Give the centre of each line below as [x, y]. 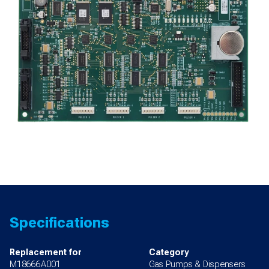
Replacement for [46, 253]
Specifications [59, 223]
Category [169, 253]
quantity [104, 23]
